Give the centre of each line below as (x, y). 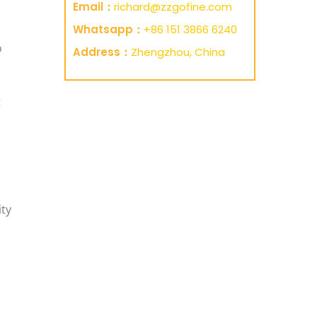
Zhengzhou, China (178, 52)
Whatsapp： (108, 29)
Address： (102, 52)
